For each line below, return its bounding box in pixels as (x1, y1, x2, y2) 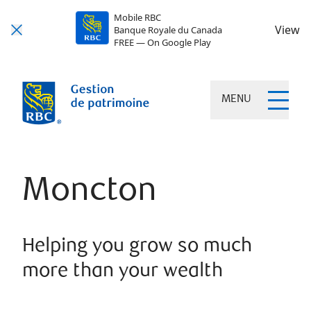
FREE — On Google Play (113, 36, 211, 49)
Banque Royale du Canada (113, 24, 222, 36)
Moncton (22, 176, 157, 210)
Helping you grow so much (22, 237, 252, 257)
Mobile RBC (113, 11, 161, 24)
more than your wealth (22, 262, 223, 282)
